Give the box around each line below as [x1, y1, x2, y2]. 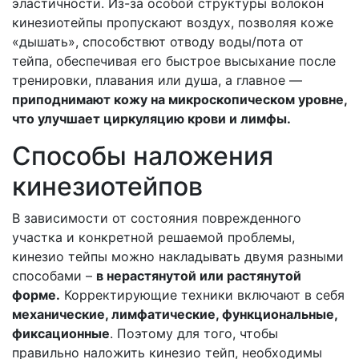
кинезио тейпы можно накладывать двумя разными [12, 248, 344, 264]
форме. [12, 287, 60, 303]
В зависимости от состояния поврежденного [12, 210, 301, 226]
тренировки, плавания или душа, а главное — [12, 72, 302, 88]
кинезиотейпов [12, 171, 203, 202]
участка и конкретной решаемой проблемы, [12, 229, 295, 245]
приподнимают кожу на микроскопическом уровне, [12, 91, 347, 107]
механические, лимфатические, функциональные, [12, 306, 337, 322]
